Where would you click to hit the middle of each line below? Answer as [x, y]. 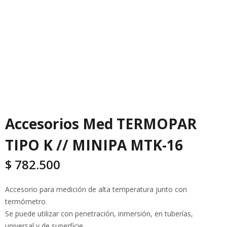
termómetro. [26, 202]
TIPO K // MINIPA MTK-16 [94, 145]
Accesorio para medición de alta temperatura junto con [96, 190]
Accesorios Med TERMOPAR [101, 124]
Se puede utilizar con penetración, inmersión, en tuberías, [99, 214]
